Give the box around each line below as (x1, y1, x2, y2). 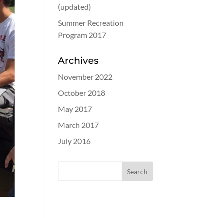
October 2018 (58, 88, 106, 97)
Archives (58, 54, 99, 66)
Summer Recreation (58, 18, 124, 27)
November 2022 (58, 72, 113, 81)
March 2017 (58, 120, 99, 129)
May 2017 (58, 104, 92, 113)
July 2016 (58, 136, 91, 145)
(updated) (58, 2, 91, 11)
